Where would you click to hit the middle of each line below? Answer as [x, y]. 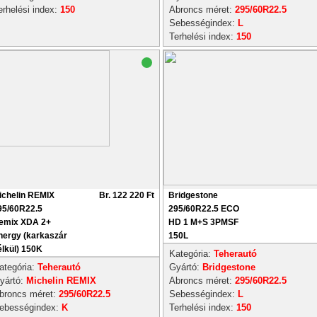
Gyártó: [186, 267]
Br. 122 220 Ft [127, 195]
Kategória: [191, 254]
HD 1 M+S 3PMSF [203, 222]
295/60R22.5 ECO [204, 209]
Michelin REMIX [61, 281]
